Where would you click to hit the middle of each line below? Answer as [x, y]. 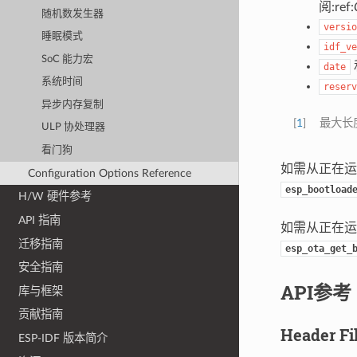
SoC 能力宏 [68, 59]
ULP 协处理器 [74, 127]
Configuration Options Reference [109, 173]
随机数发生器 [73, 14]
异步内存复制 [73, 104]
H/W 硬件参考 [55, 197]
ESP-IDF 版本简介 [63, 339]
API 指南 [40, 220]
